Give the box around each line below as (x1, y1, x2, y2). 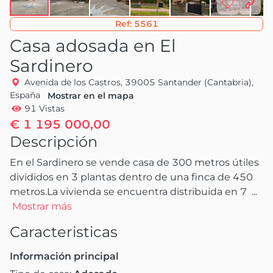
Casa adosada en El (10, 35, 176, 56)
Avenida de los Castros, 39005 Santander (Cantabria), (24, 76, 253, 88)
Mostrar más (12, 200, 72, 212)
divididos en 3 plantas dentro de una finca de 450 (10, 171, 253, 183)
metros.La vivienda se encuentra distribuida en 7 (10, 185, 249, 197)
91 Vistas (24, 102, 65, 114)
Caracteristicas (10, 222, 118, 241)
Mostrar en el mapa (48, 90, 134, 101)
